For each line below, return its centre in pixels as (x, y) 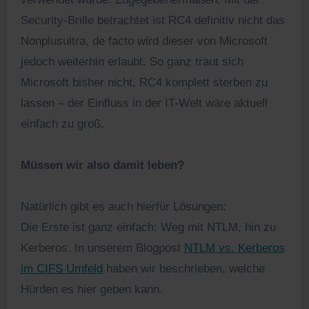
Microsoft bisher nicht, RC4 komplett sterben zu (144, 83)
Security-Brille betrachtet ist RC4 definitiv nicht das (152, 21)
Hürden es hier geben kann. (91, 290)
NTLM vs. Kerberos (234, 248)
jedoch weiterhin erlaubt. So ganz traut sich (132, 62)
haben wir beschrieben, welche (183, 269)
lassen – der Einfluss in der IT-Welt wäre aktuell (144, 103)
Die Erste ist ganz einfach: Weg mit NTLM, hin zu (148, 228)
